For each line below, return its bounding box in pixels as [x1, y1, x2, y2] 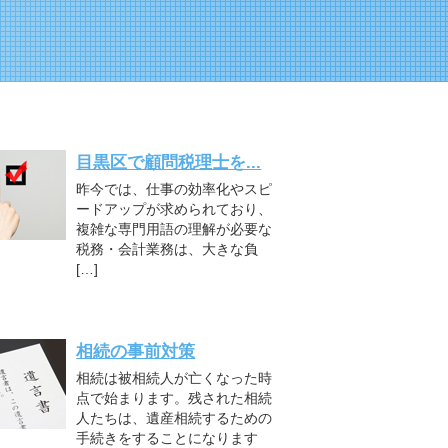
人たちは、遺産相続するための [76, 411, 273, 426]
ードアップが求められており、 [76, 201, 273, 217]
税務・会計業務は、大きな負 [76, 241, 259, 257]
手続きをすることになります [76, 431, 259, 446]
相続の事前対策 [76, 342, 196, 361]
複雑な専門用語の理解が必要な [76, 221, 273, 237]
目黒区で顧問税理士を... [76, 152, 262, 172]
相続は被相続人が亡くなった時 [76, 371, 273, 386]
